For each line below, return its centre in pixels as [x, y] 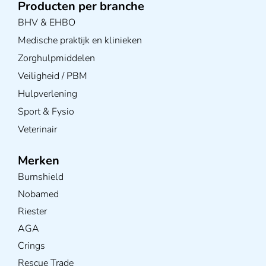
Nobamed [38, 194]
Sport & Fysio [46, 111]
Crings [31, 246]
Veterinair [37, 129]
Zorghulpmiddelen [56, 58]
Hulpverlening [47, 94]
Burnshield [41, 177]
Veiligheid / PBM [53, 76]
